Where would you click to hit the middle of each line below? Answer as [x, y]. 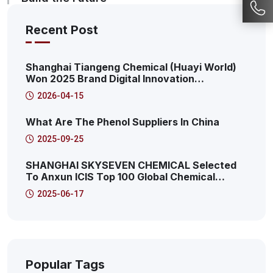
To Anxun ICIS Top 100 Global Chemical [120, 177]
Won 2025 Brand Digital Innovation [110, 79]
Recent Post [62, 30]
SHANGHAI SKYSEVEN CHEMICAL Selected [131, 165]
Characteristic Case [75, 114]
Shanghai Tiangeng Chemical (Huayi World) [131, 67]
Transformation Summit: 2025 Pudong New [130, 90]
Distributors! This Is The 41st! [97, 189]
